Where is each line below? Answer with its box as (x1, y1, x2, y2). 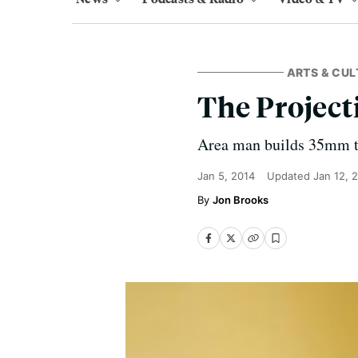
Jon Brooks (213, 193, 268, 206)
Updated (267, 169, 313, 182)
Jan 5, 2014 (197, 169, 255, 182)
